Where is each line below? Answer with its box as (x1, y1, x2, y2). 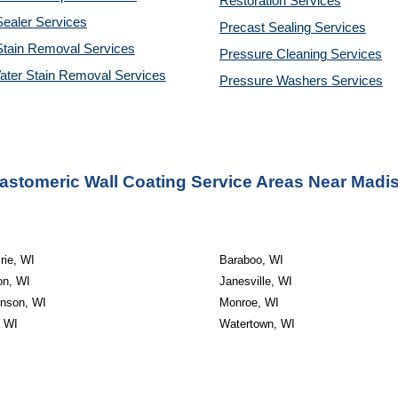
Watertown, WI (219, 317, 295, 330)
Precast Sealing (219, 20, 314, 35)
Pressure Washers (219, 74, 331, 88)
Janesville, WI (219, 275, 292, 288)
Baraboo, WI (219, 253, 283, 267)
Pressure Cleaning (219, 47, 330, 61)
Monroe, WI (219, 296, 279, 309)
